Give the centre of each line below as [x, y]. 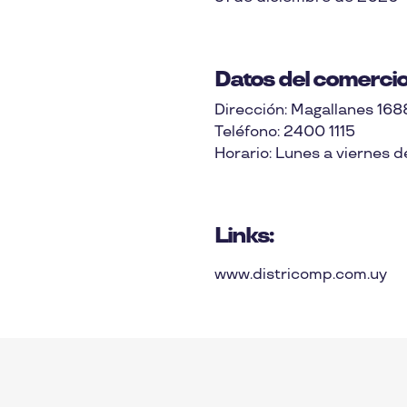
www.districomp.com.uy [301, 275]
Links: [243, 236]
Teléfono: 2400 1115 [285, 132]
